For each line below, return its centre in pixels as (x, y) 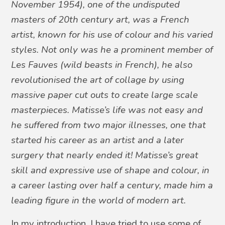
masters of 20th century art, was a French (100, 19)
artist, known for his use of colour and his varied (112, 34)
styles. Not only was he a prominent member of (112, 49)
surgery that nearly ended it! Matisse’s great (105, 155)
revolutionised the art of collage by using (98, 80)
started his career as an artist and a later (98, 140)
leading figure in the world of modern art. (99, 200)
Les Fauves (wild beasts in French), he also (102, 65)
